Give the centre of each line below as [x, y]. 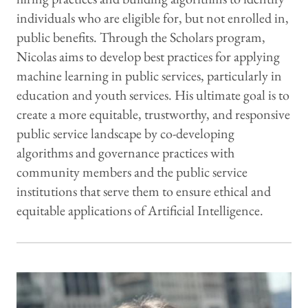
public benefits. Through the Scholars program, [141, 37]
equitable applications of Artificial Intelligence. [140, 210]
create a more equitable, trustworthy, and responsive [153, 114]
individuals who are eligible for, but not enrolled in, [153, 18]
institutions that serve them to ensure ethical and [144, 191]
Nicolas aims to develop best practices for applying [148, 56]
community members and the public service [132, 172]
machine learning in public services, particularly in [149, 75]
